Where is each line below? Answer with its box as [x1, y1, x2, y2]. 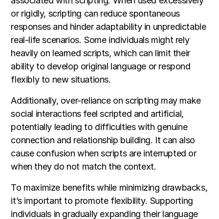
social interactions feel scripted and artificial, [11, 109, 184, 119]
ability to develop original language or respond [11, 61, 191, 72]
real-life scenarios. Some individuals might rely [11, 35, 190, 45]
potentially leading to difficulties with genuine [11, 122, 188, 132]
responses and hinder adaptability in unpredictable [11, 22, 206, 32]
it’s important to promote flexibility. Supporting [11, 196, 193, 206]
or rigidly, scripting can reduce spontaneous [11, 8, 180, 19]
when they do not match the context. [11, 161, 156, 172]
